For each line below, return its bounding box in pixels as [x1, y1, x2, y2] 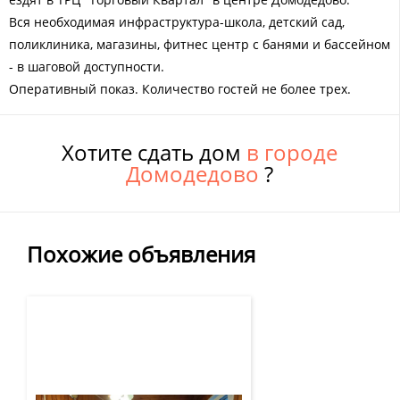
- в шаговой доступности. [9, 57, 164, 75]
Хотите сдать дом [62, 137, 246, 167]
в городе [246, 137, 337, 167]
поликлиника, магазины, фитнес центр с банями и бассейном [9, 35, 390, 53]
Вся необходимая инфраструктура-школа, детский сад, [9, 12, 345, 30]
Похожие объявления [27, 238, 255, 269]
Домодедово [126, 158, 264, 188]
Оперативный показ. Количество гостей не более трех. [9, 79, 351, 97]
